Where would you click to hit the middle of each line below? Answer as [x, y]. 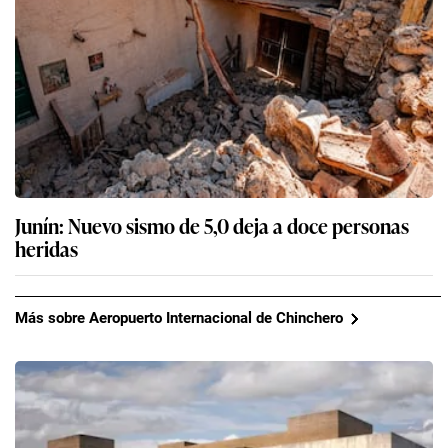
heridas [46, 247]
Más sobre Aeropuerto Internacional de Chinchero [179, 318]
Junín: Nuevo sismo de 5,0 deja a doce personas [212, 224]
